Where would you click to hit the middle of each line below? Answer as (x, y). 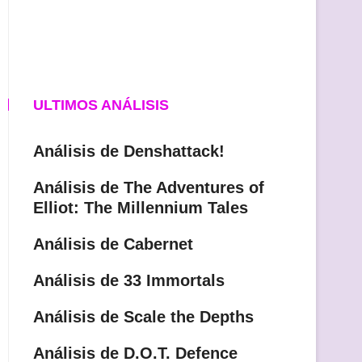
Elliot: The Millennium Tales (141, 208)
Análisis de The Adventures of (149, 188)
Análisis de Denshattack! (129, 152)
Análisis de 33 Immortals (129, 281)
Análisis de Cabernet (113, 244)
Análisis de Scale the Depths (143, 317)
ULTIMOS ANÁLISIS (101, 105)
